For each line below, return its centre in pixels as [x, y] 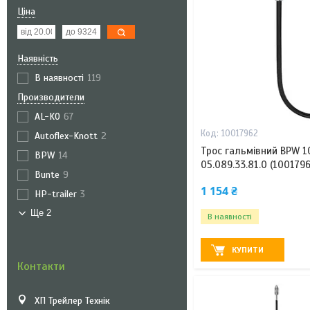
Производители [51, 97]
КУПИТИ [248, 250]
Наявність [38, 58]
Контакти [41, 266]
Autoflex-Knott [66, 136]
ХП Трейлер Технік [72, 301]
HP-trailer [56, 194]
